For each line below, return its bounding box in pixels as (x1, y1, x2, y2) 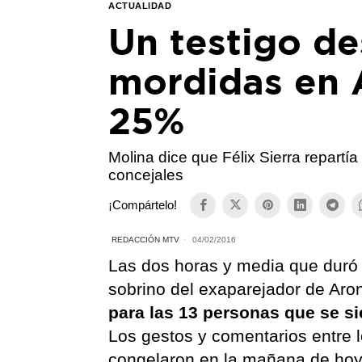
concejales (108, 166, 184, 183)
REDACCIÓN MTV (112, 234, 180, 244)
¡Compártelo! (108, 198, 178, 213)
